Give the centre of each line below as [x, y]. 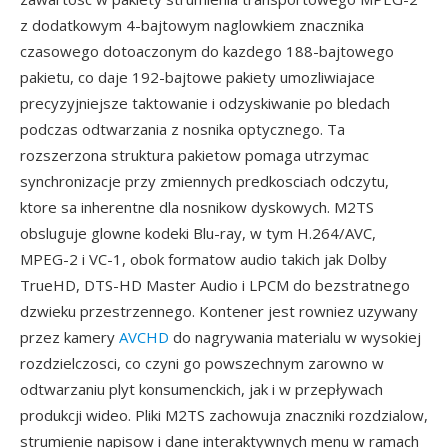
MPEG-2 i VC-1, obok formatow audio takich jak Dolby [203, 259]
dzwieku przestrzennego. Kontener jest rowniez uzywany [219, 311]
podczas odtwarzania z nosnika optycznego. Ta [182, 129]
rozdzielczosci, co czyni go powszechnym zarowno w [202, 363]
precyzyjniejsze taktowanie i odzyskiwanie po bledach [205, 103]
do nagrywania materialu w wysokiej [295, 337]
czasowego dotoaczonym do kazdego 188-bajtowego [207, 51]
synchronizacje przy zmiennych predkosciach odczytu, [204, 181]
